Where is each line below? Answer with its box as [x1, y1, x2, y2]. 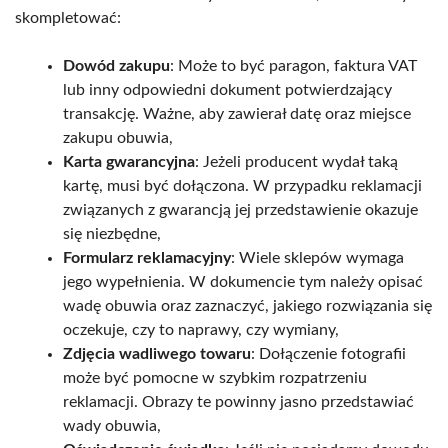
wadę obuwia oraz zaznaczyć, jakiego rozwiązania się [63, 297, 432, 314]
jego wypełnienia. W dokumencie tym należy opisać [63, 273, 423, 290]
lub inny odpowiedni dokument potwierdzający [63, 81, 392, 98]
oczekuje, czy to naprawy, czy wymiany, [63, 321, 339, 338]
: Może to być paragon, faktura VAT [170, 57, 417, 74]
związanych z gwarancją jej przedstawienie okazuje [63, 201, 418, 218]
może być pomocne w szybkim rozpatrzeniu [63, 369, 367, 386]
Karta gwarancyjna [63, 153, 195, 170]
